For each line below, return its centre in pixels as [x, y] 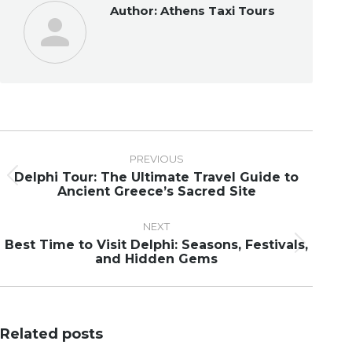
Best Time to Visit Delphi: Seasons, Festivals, [156, 245]
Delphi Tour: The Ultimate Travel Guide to [156, 177]
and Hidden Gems [156, 259]
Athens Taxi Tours [216, 11]
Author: [134, 11]
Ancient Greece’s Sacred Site [156, 191]
